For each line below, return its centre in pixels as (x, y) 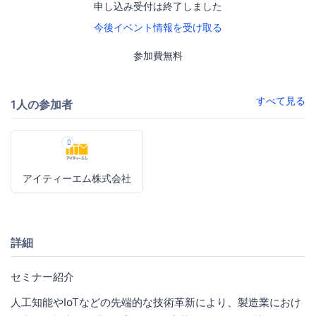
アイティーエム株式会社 (77, 178)
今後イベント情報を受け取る (158, 28)
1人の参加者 (42, 104)
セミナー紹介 (42, 276)
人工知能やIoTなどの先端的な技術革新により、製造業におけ (156, 302)
